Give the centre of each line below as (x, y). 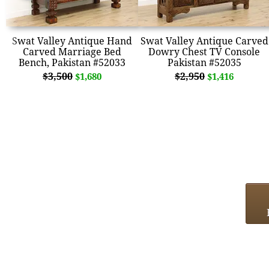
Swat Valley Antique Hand (72, 41)
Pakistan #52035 (204, 62)
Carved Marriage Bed (72, 51)
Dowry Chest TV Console (204, 51)
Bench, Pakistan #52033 (72, 62)
